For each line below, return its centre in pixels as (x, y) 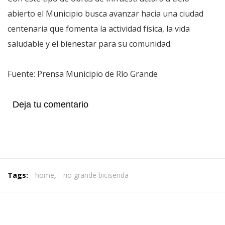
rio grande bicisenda (96, 175)
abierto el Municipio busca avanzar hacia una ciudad (105, 14)
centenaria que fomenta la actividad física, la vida (99, 29)
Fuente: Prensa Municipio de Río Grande (83, 74)
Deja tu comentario (50, 104)
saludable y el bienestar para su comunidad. (90, 44)
